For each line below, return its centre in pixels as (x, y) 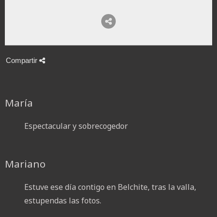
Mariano (25, 164)
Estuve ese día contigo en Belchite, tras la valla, (110, 187)
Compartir (23, 61)
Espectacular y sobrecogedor (76, 126)
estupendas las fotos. (63, 201)
